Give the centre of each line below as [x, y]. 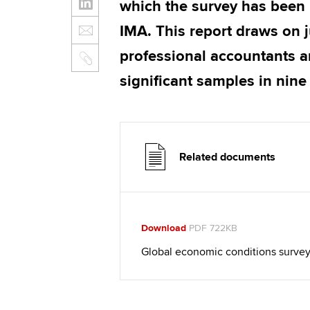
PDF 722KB [211, 228]
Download [163, 228]
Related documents [227, 157]
